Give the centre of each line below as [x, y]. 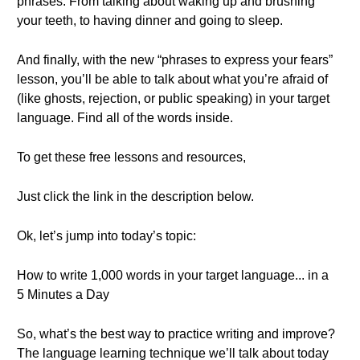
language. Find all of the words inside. [125, 118]
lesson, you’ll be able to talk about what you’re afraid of [172, 79]
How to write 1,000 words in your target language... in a [173, 275]
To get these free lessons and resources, [131, 157]
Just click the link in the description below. [135, 196]
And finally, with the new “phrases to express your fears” [175, 60]
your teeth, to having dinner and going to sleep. [150, 20]
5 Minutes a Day [63, 295]
